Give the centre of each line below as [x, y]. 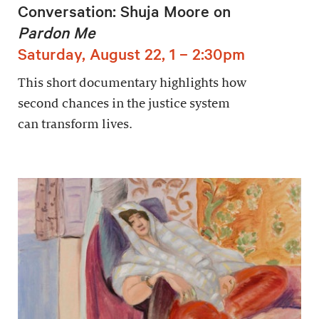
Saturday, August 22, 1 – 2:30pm [131, 54]
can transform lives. [75, 125]
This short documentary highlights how [132, 83]
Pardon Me [57, 32]
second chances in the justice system [124, 104]
